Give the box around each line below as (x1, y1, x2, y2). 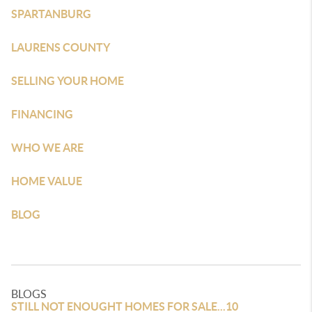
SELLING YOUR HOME (11, 75, 124, 87)
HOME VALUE (11, 175, 82, 187)
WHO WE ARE (11, 141, 84, 154)
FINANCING (11, 108, 73, 120)
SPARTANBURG (11, 8, 91, 20)
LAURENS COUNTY (11, 41, 110, 54)
